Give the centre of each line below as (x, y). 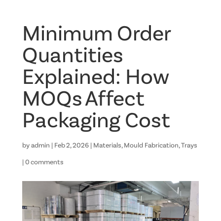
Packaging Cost (96, 121)
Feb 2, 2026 (71, 146)
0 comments (44, 162)
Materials (107, 146)
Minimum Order (96, 35)
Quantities (72, 56)
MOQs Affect (83, 100)
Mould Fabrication (151, 146)
